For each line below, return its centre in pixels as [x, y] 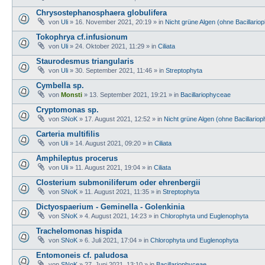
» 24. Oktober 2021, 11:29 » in [113, 46]
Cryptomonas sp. [67, 109]
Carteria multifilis [68, 134]
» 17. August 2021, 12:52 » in [121, 119]
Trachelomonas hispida [79, 231]
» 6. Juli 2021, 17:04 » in [114, 240]
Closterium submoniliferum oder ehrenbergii [118, 182]
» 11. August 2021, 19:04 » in [111, 167]
